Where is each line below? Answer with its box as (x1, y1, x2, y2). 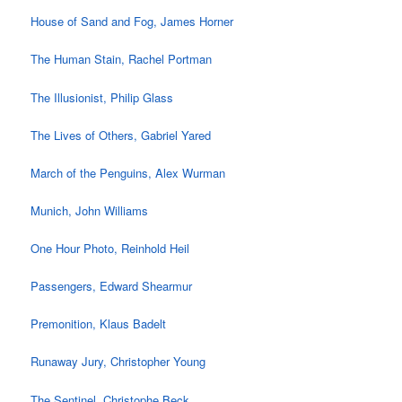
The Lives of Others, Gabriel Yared (31, 126, 212, 144)
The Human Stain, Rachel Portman (31, 50, 213, 68)
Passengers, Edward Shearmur (31, 277, 193, 295)
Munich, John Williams (31, 201, 149, 219)
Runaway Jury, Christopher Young (31, 353, 206, 371)
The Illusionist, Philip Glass (31, 88, 174, 106)
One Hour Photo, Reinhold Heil (31, 240, 190, 258)
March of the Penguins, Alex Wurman (31, 163, 226, 181)
